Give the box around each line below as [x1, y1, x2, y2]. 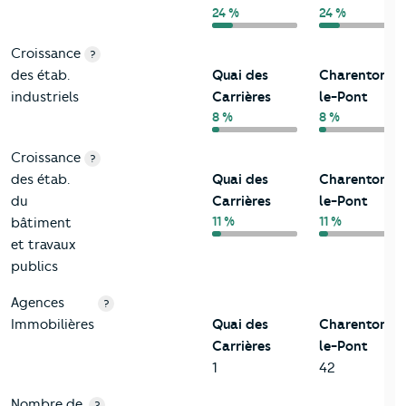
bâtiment [11, 215, 72, 232]
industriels [11, 89, 79, 106]
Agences [11, 295, 64, 312]
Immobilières [11, 316, 94, 333]
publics [11, 258, 58, 275]
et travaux [11, 237, 75, 254]
